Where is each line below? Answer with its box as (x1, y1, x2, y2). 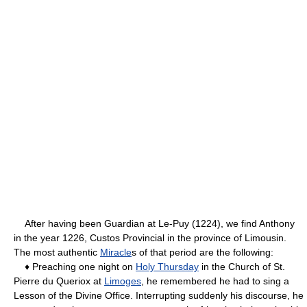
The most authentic (14, 246, 100, 258)
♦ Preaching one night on (14, 260, 136, 272)
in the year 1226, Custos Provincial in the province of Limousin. (14, 232, 286, 243)
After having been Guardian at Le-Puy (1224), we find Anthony (14, 217, 295, 229)
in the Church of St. (199, 260, 285, 272)
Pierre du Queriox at (14, 275, 104, 286)
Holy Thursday (136, 260, 199, 272)
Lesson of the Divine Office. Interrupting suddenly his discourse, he (14, 289, 304, 301)
